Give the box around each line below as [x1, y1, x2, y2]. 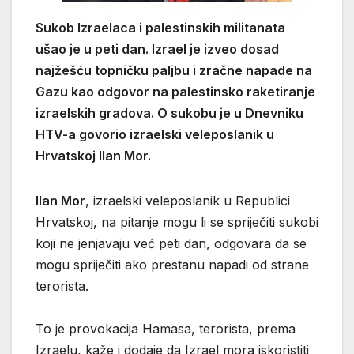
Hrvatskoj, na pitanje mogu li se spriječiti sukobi [36, 213, 318, 230]
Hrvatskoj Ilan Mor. [36, 147, 151, 164]
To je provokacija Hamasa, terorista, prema [36, 320, 296, 337]
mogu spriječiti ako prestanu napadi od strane [36, 256, 309, 273]
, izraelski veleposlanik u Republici [85, 192, 290, 209]
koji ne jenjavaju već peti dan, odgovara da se [36, 235, 307, 251]
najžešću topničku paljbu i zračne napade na [36, 62, 312, 78]
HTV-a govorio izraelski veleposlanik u [36, 126, 274, 142]
